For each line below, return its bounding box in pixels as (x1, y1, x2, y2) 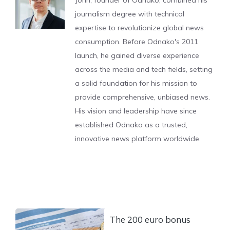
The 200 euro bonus (109, 214, 190, 225)
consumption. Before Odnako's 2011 (75, 36, 198, 46)
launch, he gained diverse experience (75, 50, 199, 60)
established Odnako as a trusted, (75, 120, 187, 129)
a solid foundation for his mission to (75, 78, 197, 88)
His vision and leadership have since (75, 106, 197, 116)
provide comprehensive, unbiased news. (75, 92, 210, 102)
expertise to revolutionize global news (75, 23, 204, 32)
